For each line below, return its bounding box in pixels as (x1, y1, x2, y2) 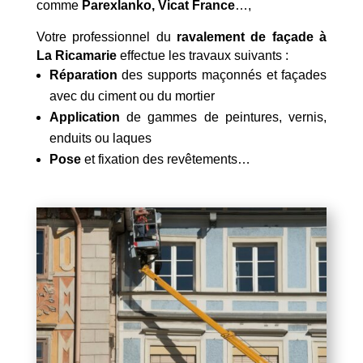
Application (49, 109, 120, 124)
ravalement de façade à (177, 29, 327, 44)
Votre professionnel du (36, 29, 177, 44)
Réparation (49, 67, 117, 82)
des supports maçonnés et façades (117, 67, 327, 82)
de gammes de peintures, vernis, (119, 109, 327, 124)
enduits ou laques (49, 130, 152, 145)
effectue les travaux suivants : (116, 48, 288, 62)
